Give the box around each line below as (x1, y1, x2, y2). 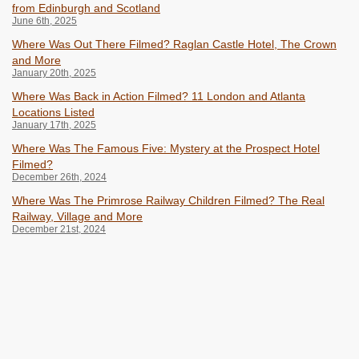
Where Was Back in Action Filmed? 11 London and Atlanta (12, 90, 305, 103)
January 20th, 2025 (12, 67, 96, 79)
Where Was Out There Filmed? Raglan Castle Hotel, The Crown (12, 38, 337, 51)
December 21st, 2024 (12, 224, 106, 236)
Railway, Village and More (12, 210, 143, 224)
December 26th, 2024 (12, 171, 107, 184)
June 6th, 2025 (12, 15, 77, 27)
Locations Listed (12, 106, 95, 119)
